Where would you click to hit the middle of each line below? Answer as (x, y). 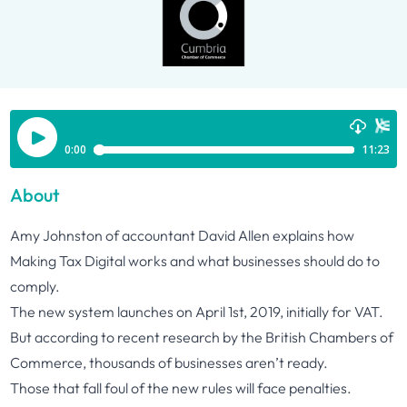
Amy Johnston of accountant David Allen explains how (183, 235)
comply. (35, 286)
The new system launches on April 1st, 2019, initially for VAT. (197, 312)
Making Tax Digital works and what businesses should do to (195, 261)
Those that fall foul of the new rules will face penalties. (181, 388)
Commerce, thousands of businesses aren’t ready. (169, 362)
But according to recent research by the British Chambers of (202, 337)
